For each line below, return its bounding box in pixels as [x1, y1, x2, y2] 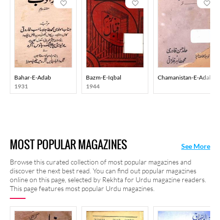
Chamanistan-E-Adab [158, 74, 213, 81]
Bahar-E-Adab [14, 74, 51, 81]
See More [181, 142, 210, 150]
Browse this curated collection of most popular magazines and [10, 158, 192, 166]
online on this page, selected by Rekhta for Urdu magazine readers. [10, 175, 206, 184]
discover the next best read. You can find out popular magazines [10, 166, 196, 175]
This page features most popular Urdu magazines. [10, 184, 155, 192]
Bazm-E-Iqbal [86, 74, 121, 81]
